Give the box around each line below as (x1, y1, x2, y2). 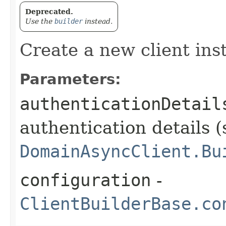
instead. (83, 17, 112, 25)
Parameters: (20, 70, 121, 88)
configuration (20, 169, 151, 190)
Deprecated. (25, 7, 73, 16)
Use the (25, 17, 54, 25)
